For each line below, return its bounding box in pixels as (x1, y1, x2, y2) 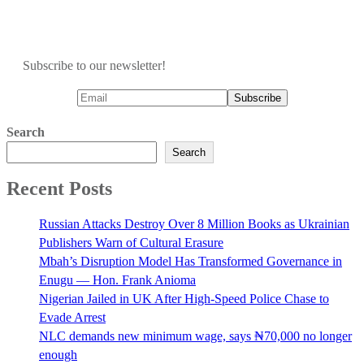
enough (39, 347, 77, 362)
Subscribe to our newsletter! (23, 58, 166, 73)
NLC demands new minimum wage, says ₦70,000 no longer (39, 328, 352, 343)
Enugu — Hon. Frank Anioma (39, 272, 196, 287)
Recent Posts (6, 178, 112, 200)
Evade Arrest (39, 310, 106, 324)
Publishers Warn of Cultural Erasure (39, 235, 223, 249)
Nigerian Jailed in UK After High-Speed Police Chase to (39, 291, 329, 305)
